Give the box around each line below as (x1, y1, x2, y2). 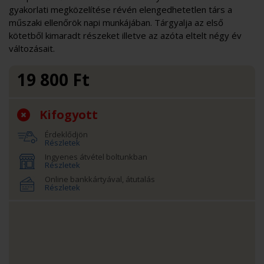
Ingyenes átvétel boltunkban (45, 151, 147, 162)
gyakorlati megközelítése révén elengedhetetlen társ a (9, 3, 232, 15)
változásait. (9, 42, 55, 54)
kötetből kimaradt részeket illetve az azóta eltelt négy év (9, 29, 242, 41)
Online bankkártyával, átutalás (45, 173, 155, 184)
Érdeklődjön (45, 128, 88, 140)
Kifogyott (39, 106, 98, 123)
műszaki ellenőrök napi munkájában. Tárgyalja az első (9, 16, 223, 28)
